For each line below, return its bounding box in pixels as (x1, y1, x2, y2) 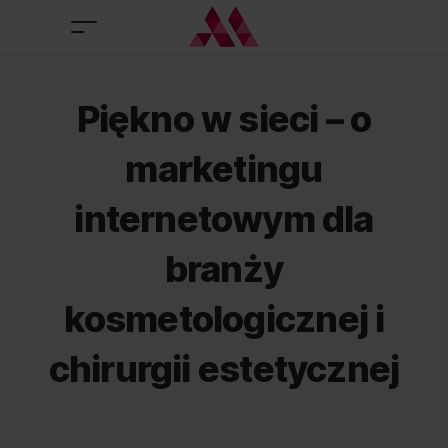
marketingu (125, 147, 323, 191)
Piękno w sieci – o (76, 97, 372, 141)
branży (164, 247, 284, 291)
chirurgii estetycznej (48, 347, 400, 391)
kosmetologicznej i (63, 297, 385, 341)
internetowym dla (74, 197, 374, 241)
